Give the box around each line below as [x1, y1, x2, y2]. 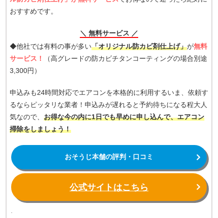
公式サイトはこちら [70, 182, 148, 192]
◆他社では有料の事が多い [10, 42, 91, 50]
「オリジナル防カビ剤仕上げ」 [91, 42, 187, 50]
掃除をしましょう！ [10, 125, 71, 133]
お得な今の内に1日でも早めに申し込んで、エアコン [44, 112, 204, 121]
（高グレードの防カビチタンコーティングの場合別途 [44, 54, 207, 62]
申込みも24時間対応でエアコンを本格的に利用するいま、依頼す [10, 88, 208, 96]
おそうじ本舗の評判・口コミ [65, 152, 153, 161]
